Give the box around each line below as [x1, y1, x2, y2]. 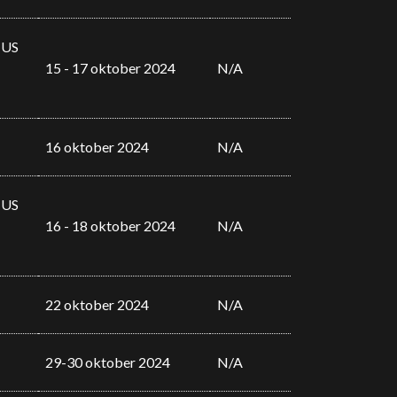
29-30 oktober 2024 [44, 354, 170, 370]
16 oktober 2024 [44, 138, 149, 155]
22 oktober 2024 [44, 296, 149, 313]
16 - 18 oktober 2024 [44, 217, 175, 234]
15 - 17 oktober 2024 [44, 59, 175, 76]
